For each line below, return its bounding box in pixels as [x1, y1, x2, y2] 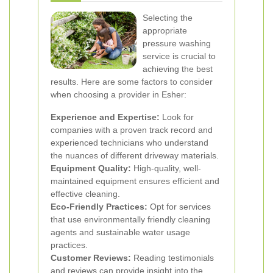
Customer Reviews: [51, 253, 131, 263]
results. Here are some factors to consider [51, 77, 213, 87]
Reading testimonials [131, 253, 214, 263]
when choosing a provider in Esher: [51, 90, 186, 99]
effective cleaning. [51, 189, 120, 199]
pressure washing [143, 38, 211, 48]
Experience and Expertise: [51, 112, 160, 122]
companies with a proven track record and [51, 125, 213, 135]
